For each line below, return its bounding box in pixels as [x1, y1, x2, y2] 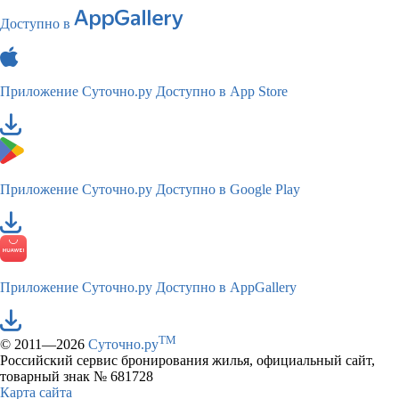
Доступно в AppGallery [156, 279, 297, 295]
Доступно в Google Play [156, 181, 300, 197]
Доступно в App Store [156, 83, 288, 99]
